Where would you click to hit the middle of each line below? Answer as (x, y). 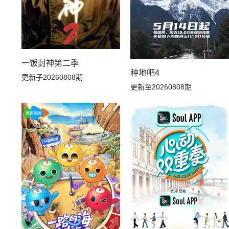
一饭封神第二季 (50, 63)
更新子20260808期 (52, 77)
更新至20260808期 (161, 87)
